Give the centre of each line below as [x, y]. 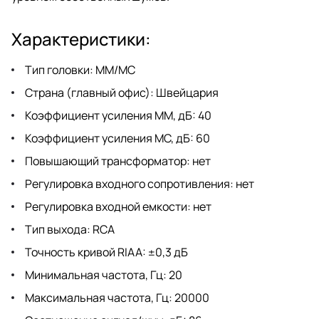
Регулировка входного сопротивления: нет [138, 183]
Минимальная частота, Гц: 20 [103, 274]
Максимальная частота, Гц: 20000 [116, 297]
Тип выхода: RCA [69, 229]
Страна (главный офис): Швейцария [121, 92]
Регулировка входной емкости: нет [117, 206]
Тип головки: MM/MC [79, 69]
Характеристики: [81, 38]
